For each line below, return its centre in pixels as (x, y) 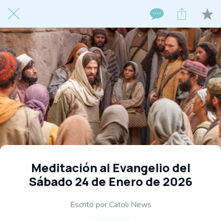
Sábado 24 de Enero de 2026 (110, 181)
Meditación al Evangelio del (110, 167)
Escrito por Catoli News (110, 204)
